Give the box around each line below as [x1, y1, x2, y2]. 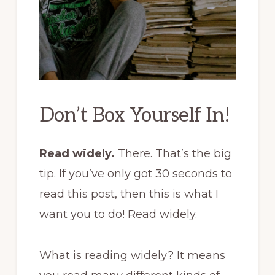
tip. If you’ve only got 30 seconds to [39, 166, 232, 180]
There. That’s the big [117, 146, 231, 160]
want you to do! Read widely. [39, 207, 197, 221]
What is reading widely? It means [39, 248, 225, 262]
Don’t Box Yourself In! [39, 103, 230, 127]
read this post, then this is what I [39, 187, 219, 201]
